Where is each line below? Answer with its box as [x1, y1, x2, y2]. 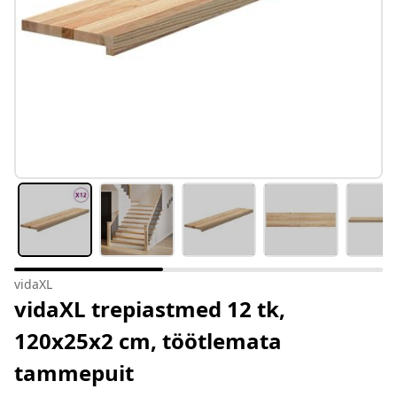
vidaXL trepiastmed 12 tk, [14, 294, 285, 324]
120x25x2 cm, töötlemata [14, 326, 282, 356]
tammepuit [14, 358, 134, 388]
